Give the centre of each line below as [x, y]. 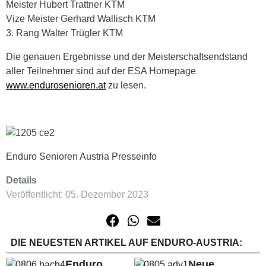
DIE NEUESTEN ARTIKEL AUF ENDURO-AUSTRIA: [126, 243]
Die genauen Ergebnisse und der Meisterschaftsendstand [127, 57]
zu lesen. [126, 85]
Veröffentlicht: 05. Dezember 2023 [77, 195]
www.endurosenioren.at [56, 85]
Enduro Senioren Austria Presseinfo [81, 157]
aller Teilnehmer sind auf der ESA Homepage [101, 71]
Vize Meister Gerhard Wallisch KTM [81, 19]
